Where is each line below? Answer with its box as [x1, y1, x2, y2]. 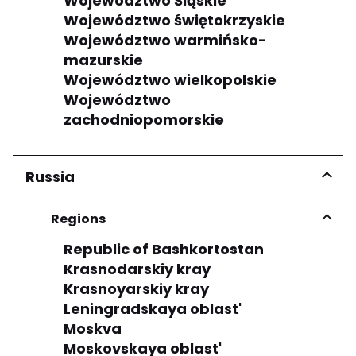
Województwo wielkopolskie [64, 69, 277, 90]
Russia [25, 166, 75, 187]
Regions [51, 209, 106, 228]
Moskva [64, 318, 122, 339]
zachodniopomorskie [64, 109, 224, 130]
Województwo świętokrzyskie [64, 10, 285, 30]
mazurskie [64, 49, 143, 70]
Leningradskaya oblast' [64, 298, 242, 319]
